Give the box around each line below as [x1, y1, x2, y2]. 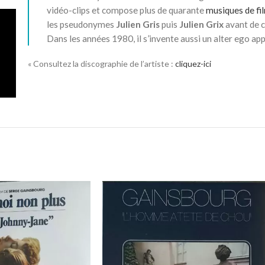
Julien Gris [116, 19, 160, 30]
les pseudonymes [47, 19, 117, 30]
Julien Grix [179, 19, 224, 30]
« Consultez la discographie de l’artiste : [28, 59, 176, 69]
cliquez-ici [175, 59, 212, 69]
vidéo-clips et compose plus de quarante [47, 5, 206, 15]
